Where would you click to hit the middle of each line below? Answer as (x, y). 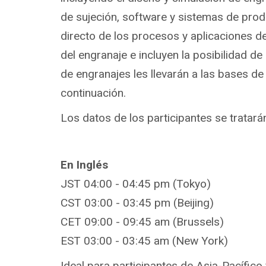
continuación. (93, 93)
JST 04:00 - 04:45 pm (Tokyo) (136, 183)
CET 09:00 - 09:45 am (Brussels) (142, 221)
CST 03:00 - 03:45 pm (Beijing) (137, 202)
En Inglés (84, 164)
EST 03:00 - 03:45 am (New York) (144, 240)
